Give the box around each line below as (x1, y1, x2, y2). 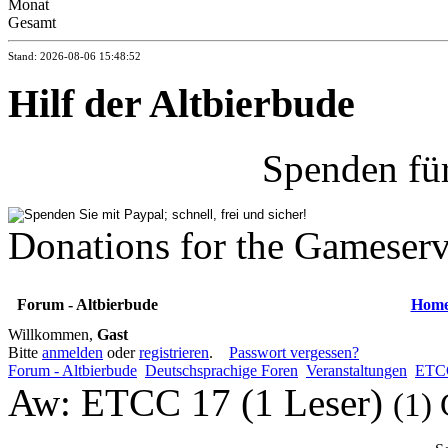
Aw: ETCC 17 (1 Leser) (8, 380, 393, 424)
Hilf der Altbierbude (8, 81, 355, 127)
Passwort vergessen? (229, 343, 359, 361)
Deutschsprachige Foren (145, 361, 298, 379)
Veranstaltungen (306, 361, 407, 379)
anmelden (42, 343, 103, 361)
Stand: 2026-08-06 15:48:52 (8, 49, 141, 62)
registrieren (139, 343, 209, 361)
